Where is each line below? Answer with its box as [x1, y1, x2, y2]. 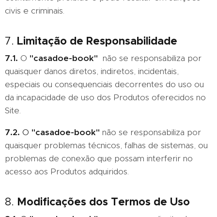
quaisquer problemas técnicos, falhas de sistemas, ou [5, 140, 208, 151]
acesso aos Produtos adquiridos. [5, 166, 129, 177]
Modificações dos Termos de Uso [17, 195, 190, 208]
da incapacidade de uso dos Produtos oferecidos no [5, 92, 206, 103]
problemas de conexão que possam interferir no [5, 153, 193, 164]
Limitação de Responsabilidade [17, 34, 177, 47]
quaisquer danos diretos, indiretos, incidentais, [5, 66, 179, 77]
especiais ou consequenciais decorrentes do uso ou [5, 79, 204, 90]
